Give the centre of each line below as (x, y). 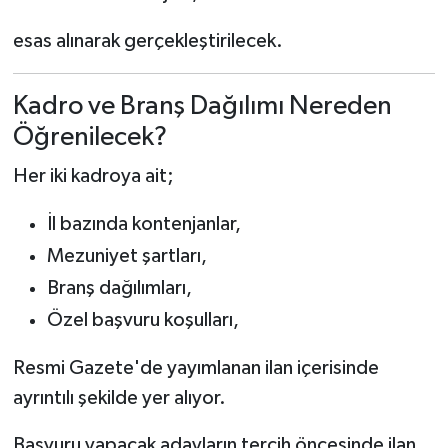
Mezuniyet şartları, (126, 256)
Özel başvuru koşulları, (142, 320)
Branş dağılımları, (119, 288)
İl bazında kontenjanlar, (143, 224)
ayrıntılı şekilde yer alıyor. (119, 398)
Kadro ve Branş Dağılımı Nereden (202, 106)
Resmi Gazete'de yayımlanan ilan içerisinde (195, 368)
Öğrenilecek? (89, 137)
